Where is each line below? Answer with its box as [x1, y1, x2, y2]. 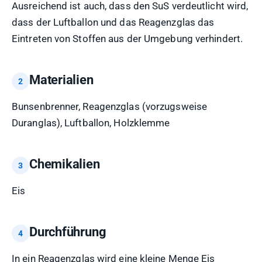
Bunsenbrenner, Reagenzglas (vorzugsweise [12, 101, 208, 112]
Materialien [29, 73, 94, 87]
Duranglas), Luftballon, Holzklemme [12, 117, 170, 129]
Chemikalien [29, 157, 100, 171]
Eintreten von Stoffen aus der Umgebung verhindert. [12, 33, 243, 44]
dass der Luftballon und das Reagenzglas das [12, 16, 215, 28]
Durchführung [29, 225, 106, 239]
